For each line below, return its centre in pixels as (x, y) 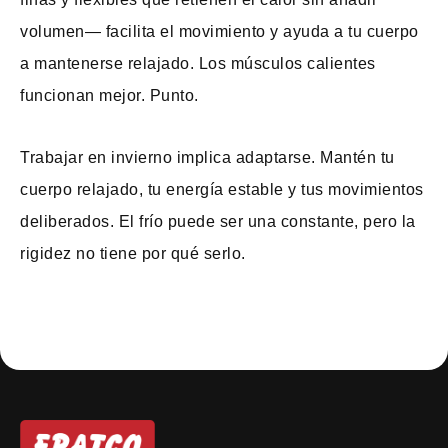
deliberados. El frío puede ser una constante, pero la (218, 221)
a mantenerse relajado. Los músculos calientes (198, 63)
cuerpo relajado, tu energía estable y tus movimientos (222, 189)
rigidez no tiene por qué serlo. (133, 253)
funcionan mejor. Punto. (109, 95)
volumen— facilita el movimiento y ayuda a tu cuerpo (219, 31)
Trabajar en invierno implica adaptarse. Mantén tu (207, 157)
